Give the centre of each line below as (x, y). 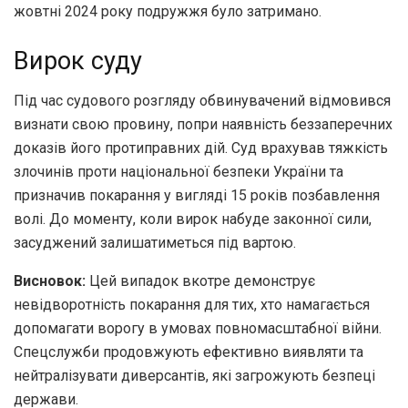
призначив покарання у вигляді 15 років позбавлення (197, 196)
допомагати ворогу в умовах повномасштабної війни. (198, 329)
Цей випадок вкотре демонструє (200, 281)
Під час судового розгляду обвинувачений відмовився (202, 101)
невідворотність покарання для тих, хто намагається (192, 305)
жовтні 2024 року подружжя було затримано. (168, 11)
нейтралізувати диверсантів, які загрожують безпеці (194, 376)
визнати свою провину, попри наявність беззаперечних (203, 125)
